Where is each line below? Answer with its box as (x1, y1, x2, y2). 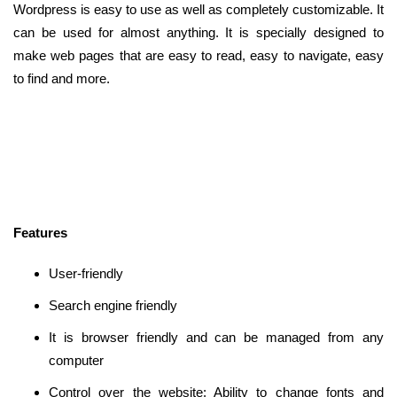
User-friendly (49, 265, 123, 281)
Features (13, 224, 67, 240)
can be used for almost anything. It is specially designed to (13, 24, 384, 40)
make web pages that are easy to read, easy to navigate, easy (13, 47, 384, 63)
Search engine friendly (49, 297, 177, 313)
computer (49, 352, 104, 368)
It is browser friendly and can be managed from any (49, 329, 384, 345)
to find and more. (13, 70, 110, 86)
